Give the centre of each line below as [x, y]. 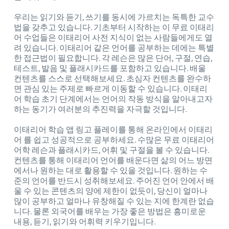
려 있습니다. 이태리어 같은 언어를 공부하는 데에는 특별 [114, 48]
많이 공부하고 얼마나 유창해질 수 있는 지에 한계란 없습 [114, 201]
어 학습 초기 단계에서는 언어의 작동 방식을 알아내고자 [113, 99]
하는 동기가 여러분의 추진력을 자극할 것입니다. [100, 109]
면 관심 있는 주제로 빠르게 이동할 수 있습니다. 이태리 [111, 89]
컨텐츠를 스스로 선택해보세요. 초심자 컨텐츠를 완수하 [112, 79]
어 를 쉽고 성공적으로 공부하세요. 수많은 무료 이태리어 [114, 140]
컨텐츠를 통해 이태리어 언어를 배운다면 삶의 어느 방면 [113, 161]
